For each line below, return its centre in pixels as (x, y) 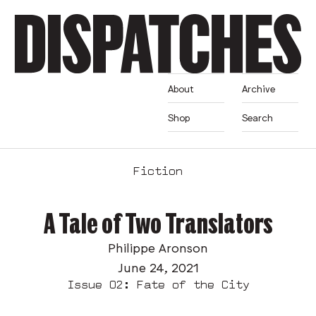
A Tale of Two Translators (158, 222)
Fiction (158, 171)
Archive (259, 88)
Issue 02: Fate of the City (158, 285)
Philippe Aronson (158, 247)
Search (257, 117)
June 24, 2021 (158, 266)
